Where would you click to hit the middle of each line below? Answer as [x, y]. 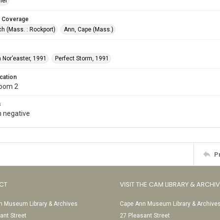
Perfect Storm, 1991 [82, 58]
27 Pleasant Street [145, 216]
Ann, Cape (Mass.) [89, 29]
